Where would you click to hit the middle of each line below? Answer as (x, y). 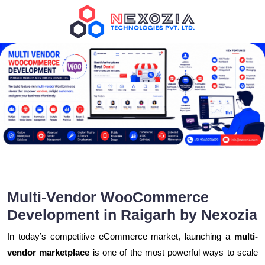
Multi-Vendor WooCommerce (108, 197)
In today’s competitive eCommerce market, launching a (121, 237)
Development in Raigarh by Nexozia (132, 215)
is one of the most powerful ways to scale (174, 253)
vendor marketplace (49, 253)
